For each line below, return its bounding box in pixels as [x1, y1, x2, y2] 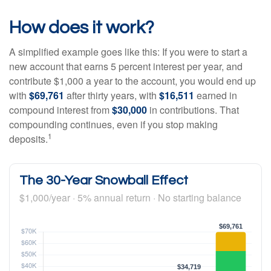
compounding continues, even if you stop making [9, 117, 218, 132]
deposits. [9, 132, 48, 146]
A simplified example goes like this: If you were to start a [9, 45, 247, 59]
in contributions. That [147, 103, 239, 117]
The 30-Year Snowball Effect [19, 174, 188, 188]
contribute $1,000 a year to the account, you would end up [9, 74, 256, 88]
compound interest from [9, 103, 112, 117]
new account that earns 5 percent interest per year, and [9, 59, 243, 74]
